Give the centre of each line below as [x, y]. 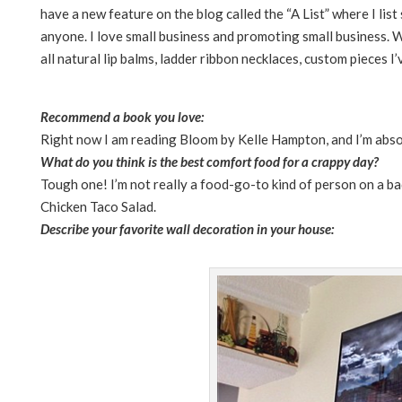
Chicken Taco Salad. [98, 206]
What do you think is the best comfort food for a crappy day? [210, 161]
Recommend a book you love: [122, 116]
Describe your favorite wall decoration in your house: [187, 228]
